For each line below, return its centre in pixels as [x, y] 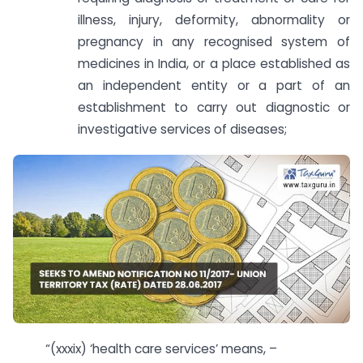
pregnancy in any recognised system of [214, 41]
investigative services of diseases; [182, 129]
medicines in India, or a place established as [214, 63]
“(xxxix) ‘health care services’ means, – [161, 348]
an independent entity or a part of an [214, 85]
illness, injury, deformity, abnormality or [214, 19]
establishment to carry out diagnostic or [214, 107]
